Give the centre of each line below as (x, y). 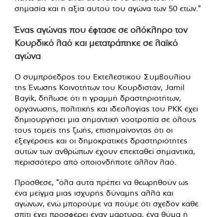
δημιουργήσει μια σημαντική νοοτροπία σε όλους (105, 119)
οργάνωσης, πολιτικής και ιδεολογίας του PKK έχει (106, 109)
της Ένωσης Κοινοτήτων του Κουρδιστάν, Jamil (100, 87)
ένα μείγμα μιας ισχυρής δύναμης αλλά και (94, 193)
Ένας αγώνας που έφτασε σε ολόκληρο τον (101, 30)
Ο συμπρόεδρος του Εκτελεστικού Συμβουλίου (103, 77)
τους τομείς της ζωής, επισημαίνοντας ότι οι (94, 130)
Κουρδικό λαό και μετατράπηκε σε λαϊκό (96, 43)
